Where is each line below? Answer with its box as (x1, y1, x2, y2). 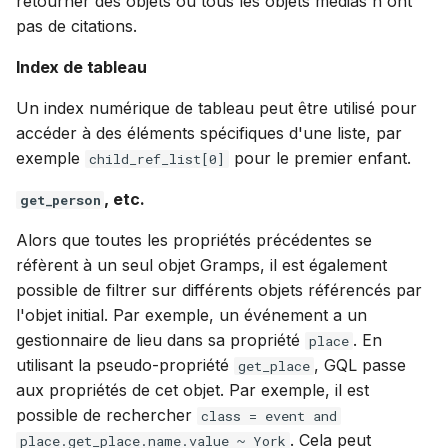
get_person (20, 191, 101, 209)
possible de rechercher (16, 405, 197, 425)
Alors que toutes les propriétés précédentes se (16, 230, 372, 250)
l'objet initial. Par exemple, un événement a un (16, 305, 367, 325)
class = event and (201, 407, 337, 425)
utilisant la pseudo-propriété (16, 355, 234, 375)
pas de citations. (16, 16, 137, 36)
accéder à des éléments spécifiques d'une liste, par (16, 123, 402, 143)
